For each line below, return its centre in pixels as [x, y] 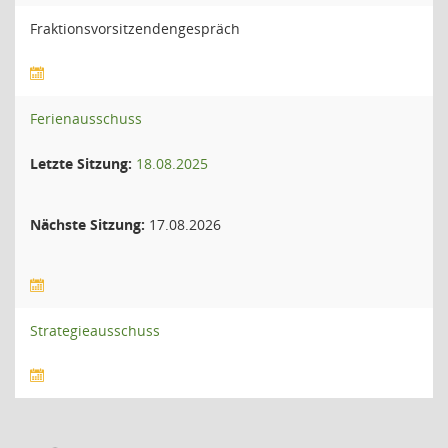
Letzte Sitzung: [81, 163]
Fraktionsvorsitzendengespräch [135, 28]
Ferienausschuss [86, 118]
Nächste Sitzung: [87, 224]
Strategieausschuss [95, 330]
